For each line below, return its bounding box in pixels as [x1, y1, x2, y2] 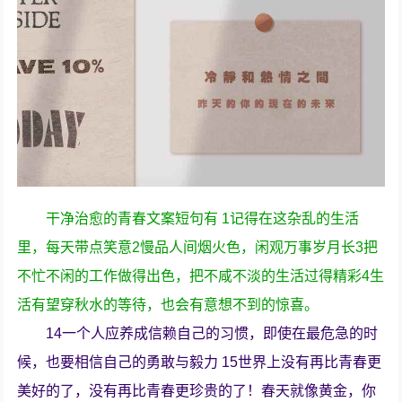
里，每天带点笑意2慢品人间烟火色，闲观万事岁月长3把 [17, 240, 379, 256]
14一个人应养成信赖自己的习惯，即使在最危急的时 [46, 326, 379, 342]
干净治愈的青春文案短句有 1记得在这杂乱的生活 [46, 211, 360, 227]
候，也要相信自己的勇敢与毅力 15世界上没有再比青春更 [17, 354, 382, 371]
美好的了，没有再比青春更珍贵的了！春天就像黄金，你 [17, 383, 377, 399]
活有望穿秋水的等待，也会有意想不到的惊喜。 [17, 297, 319, 313]
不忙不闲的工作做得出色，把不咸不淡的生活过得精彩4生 [17, 268, 385, 284]
